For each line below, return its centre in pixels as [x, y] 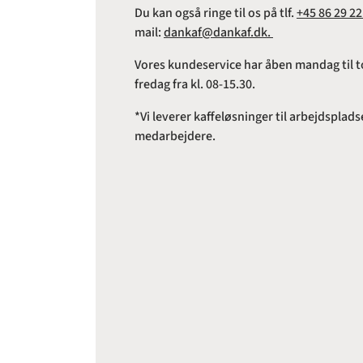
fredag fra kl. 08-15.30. [195, 85]
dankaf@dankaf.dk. [218, 33]
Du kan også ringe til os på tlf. [216, 13]
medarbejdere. [175, 137]
